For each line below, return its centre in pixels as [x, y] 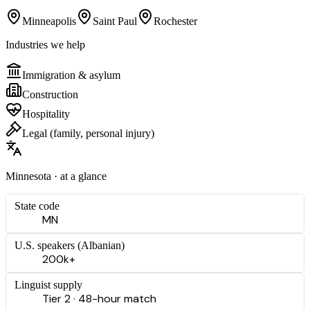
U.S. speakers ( [48, 245]
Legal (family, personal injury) [88, 133]
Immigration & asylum [71, 75]
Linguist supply [48, 284]
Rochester [175, 21]
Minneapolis [49, 21]
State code [37, 206]
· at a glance [79, 176]
